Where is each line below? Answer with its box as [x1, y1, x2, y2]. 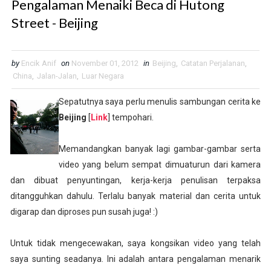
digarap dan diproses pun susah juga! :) [10, 207, 158, 217]
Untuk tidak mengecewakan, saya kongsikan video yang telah [10, 238, 261, 249]
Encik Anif [21, 59, 56, 68]
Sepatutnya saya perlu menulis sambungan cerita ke [58, 97, 261, 107]
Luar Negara [81, 71, 124, 81]
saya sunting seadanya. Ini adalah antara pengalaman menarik [10, 254, 261, 264]
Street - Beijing [11, 15, 98, 31]
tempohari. [111, 113, 154, 123]
